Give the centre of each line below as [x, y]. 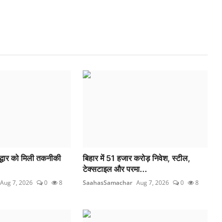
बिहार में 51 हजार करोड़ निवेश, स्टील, [137, 158]
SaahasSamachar [108, 183]
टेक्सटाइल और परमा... [115, 169]
